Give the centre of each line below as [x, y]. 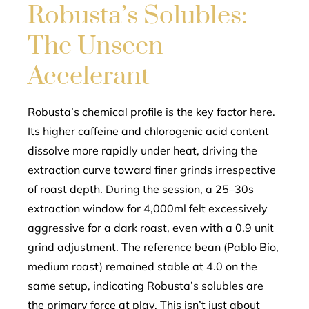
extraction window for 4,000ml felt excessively [148, 208]
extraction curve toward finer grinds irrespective [152, 170]
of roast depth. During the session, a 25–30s [141, 189]
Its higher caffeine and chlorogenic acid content [148, 131]
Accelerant [89, 77]
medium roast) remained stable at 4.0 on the [142, 266]
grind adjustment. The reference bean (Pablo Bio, [153, 247]
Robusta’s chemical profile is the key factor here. [151, 112]
